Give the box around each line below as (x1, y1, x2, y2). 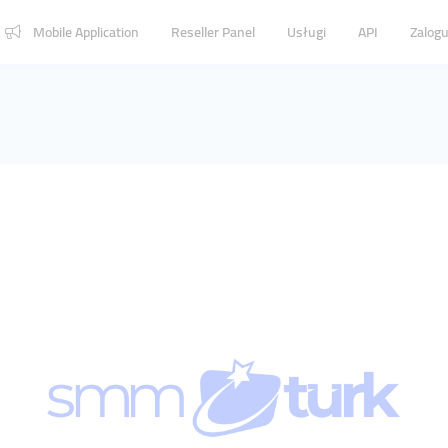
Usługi (287, 18, 326, 45)
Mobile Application (33, 18, 139, 45)
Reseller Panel (171, 18, 255, 45)
